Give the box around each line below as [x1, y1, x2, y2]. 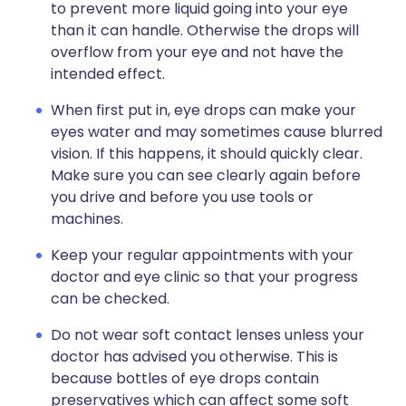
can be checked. [51, 288, 169, 309]
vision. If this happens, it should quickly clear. [51, 143, 362, 164]
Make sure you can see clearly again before [51, 165, 361, 186]
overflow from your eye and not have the [51, 42, 343, 63]
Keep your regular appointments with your [51, 245, 353, 266]
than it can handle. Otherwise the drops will [51, 20, 359, 41]
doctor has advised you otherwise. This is [51, 346, 338, 367]
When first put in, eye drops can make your [51, 100, 356, 121]
